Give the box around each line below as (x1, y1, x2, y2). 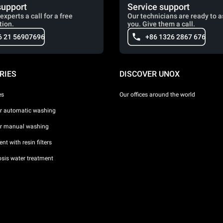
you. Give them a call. (127, 20, 195, 28)
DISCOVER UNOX (119, 69, 180, 79)
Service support (127, 1, 190, 12)
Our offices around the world (119, 91, 195, 98)
